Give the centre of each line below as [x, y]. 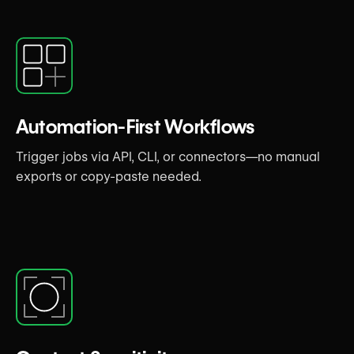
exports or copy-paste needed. [109, 176]
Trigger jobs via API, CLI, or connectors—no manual [168, 156]
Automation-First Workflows [136, 126]
